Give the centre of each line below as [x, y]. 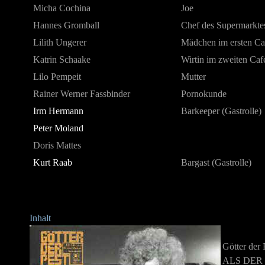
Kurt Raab [53, 162]
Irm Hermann [58, 111]
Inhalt [40, 218]
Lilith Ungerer [60, 42]
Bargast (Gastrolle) [216, 162]
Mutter [193, 77]
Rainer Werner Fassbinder [82, 94]
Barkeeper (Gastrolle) [221, 111]
